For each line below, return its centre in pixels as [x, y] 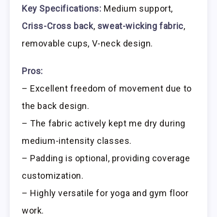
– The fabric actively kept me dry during [104, 123]
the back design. [56, 106]
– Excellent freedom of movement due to [107, 88]
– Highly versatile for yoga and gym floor [105, 193]
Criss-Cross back [58, 26]
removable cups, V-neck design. [88, 44]
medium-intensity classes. [77, 140]
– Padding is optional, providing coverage [106, 158]
